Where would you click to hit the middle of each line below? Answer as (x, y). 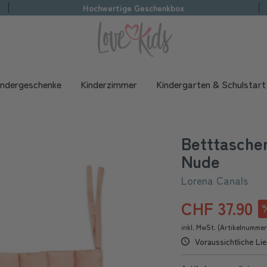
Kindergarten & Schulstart (211, 84)
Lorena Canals (215, 180)
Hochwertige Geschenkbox (133, 8)
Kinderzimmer (109, 84)
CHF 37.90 (217, 208)
